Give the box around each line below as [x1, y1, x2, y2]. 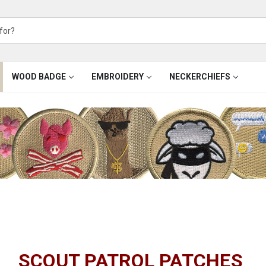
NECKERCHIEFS [169, 72, 230, 81]
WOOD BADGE [11, 72, 66, 81]
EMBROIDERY [91, 72, 144, 81]
